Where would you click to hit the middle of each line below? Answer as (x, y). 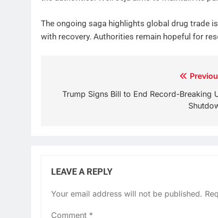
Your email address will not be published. (127, 194)
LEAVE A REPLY (82, 172)
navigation (80, 96)
